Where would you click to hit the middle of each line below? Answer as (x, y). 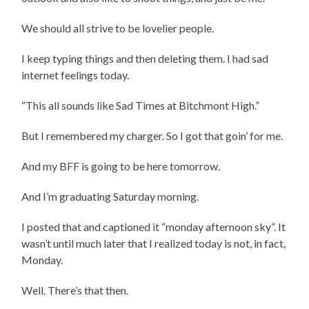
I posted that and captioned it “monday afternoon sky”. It (154, 226)
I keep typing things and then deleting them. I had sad (145, 58)
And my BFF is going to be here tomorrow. (121, 166)
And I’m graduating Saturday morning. (110, 196)
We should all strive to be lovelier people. (118, 28)
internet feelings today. (76, 74)
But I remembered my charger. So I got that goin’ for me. (152, 135)
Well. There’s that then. (75, 290)
